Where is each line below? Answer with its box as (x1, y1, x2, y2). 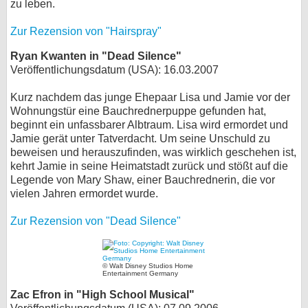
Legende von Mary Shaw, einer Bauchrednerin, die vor (10, 174, 275, 186)
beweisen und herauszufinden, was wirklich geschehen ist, (10, 146, 296, 158)
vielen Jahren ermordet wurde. (10, 188, 158, 199)
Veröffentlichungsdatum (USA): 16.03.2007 (10, 64, 219, 76)
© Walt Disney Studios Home (102, 262, 193, 269)
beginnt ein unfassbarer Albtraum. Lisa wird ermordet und (10, 119, 288, 131)
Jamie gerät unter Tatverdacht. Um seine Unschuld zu (10, 133, 270, 144)
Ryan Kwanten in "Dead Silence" (10, 50, 181, 62)
